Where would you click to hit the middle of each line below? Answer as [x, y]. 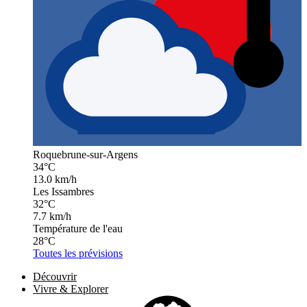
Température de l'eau [78, 228]
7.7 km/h [52, 216]
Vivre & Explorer [71, 288]
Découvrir [55, 276]
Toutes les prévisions [78, 253]
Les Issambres [63, 191]
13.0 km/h [55, 179]
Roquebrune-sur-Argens [85, 154]
